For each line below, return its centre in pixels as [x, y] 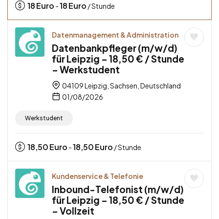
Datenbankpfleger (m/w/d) [115, 48]
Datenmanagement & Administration [115, 35]
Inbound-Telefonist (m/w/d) [118, 189]
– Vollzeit [73, 211]
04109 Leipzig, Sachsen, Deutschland [121, 86]
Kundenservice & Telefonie [98, 176]
